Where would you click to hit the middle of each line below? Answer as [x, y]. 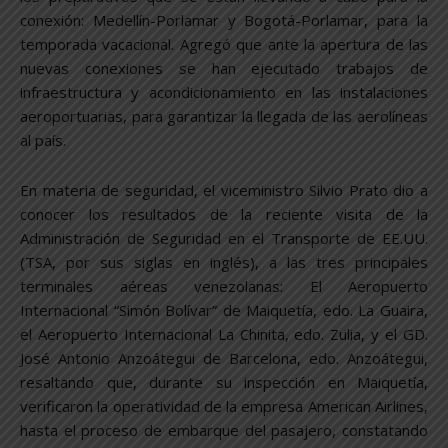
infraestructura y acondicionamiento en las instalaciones [224, 92]
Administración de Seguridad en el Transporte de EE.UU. [224, 238]
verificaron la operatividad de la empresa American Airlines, [224, 406]
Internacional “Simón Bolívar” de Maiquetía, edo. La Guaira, [224, 310]
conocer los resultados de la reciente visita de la [224, 214]
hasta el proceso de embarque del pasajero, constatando [224, 430]
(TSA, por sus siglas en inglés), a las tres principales [224, 262]
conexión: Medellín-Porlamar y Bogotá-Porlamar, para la [224, 20]
